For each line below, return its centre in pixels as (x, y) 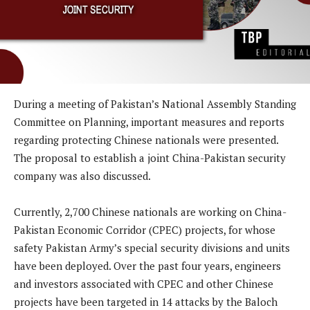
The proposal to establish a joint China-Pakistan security (150, 158)
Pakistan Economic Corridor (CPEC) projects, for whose (145, 230)
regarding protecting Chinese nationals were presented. (146, 140)
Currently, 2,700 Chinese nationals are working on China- (150, 212)
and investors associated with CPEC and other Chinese (144, 284)
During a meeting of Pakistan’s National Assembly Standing (155, 104)
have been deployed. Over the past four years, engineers (147, 266)
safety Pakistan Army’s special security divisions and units (152, 248)
